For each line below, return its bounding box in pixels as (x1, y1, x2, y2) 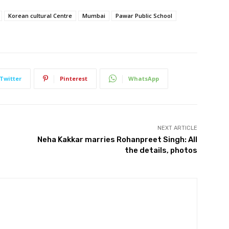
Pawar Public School (116, 11, 172, 19)
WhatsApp (128, 74, 159, 82)
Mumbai (82, 11, 105, 19)
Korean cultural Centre (8, 11, 72, 19)
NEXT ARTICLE (157, 124, 197, 131)
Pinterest (60, 74, 87, 82)
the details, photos (124, 145, 197, 155)
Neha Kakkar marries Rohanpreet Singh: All (37, 134, 197, 144)
